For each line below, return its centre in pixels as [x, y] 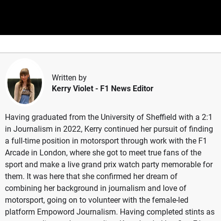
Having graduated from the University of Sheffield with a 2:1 [109, 117]
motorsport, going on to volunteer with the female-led [97, 200]
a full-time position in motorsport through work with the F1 [106, 141]
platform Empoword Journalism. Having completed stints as [110, 212]
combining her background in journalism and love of [96, 188]
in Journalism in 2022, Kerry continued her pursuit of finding [109, 129]
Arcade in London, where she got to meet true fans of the [103, 152]
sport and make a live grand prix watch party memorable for [109, 164]
